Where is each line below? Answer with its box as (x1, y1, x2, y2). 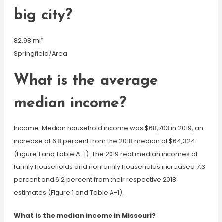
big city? (13, 8, 72, 23)
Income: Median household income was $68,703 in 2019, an (13, 123, 203, 133)
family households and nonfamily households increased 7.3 (13, 162, 205, 171)
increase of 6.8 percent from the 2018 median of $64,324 (13, 136, 195, 146)
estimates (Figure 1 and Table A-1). (13, 188, 124, 197)
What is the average (13, 73, 158, 89)
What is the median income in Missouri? (13, 211, 156, 220)
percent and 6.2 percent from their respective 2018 (13, 175, 176, 184)
